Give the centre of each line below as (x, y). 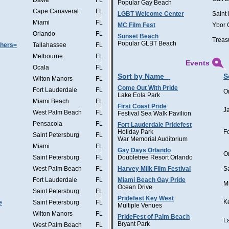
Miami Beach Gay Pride (152, 180)
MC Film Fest (136, 25)
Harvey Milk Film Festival (154, 169)
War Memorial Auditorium (153, 139)
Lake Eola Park (139, 95)
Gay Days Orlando (144, 150)
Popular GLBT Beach (147, 43)
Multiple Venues (140, 205)
